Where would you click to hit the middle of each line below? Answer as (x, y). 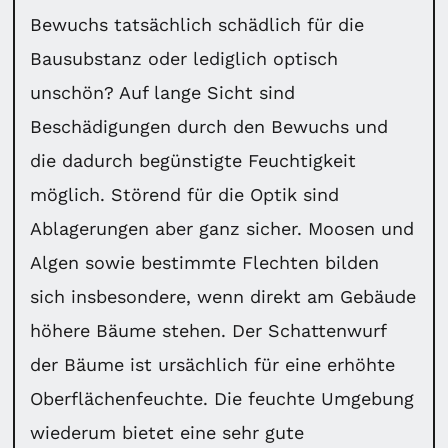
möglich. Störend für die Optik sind (185, 194)
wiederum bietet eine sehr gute (167, 432)
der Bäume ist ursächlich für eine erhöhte (213, 364)
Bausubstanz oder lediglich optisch (184, 58)
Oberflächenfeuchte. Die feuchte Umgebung (222, 398)
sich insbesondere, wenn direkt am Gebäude (223, 296)
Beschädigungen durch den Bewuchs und (209, 126)
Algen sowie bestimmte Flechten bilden (205, 262)
